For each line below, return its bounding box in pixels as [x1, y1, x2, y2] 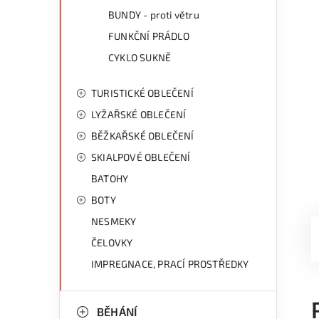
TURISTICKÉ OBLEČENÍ [91, 87, 194, 99]
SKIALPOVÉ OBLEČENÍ [91, 151, 191, 163]
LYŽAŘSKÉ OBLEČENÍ [91, 108, 187, 120]
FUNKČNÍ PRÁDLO [108, 30, 189, 42]
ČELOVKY [91, 236, 133, 249]
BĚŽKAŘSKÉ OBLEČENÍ [91, 130, 194, 142]
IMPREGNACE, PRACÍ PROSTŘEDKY [91, 258, 249, 270]
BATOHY [91, 172, 129, 184]
